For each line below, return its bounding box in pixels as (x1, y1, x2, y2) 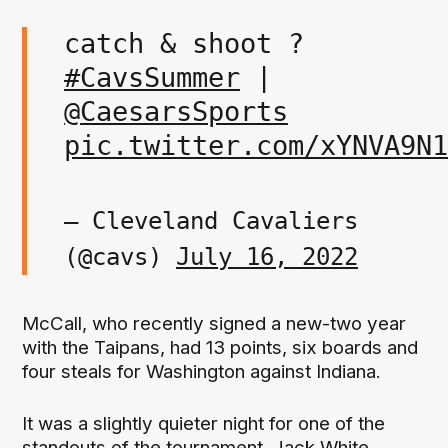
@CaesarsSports (63, 96, 288, 128)
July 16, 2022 (175, 242, 358, 272)
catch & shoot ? (63, 28, 304, 60)
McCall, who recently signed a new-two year (22, 311, 407, 335)
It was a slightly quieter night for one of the (22, 411, 386, 435)
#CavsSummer (63, 62, 240, 94)
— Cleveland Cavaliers (63, 206, 358, 236)
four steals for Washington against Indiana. (22, 359, 382, 383)
